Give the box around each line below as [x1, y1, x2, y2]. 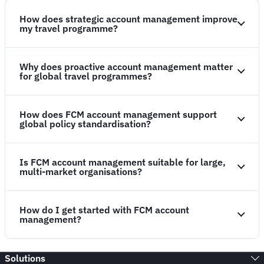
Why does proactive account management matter [19, 60, 233, 72]
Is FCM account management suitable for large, [19, 156, 226, 168]
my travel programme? [19, 22, 118, 34]
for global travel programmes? [19, 70, 152, 82]
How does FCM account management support [19, 108, 217, 120]
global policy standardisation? [19, 117, 153, 130]
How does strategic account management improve [19, 12, 237, 25]
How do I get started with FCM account [19, 203, 189, 216]
